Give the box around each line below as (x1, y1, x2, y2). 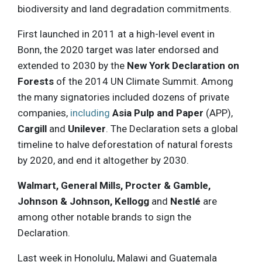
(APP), (204, 106, 233, 119)
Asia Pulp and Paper (112, 106, 204, 119)
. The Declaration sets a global (106, 122, 238, 135)
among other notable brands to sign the (18, 211, 191, 223)
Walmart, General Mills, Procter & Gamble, (18, 179, 211, 191)
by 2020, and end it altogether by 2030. (18, 154, 189, 166)
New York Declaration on (127, 59, 239, 71)
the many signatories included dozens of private (18, 91, 229, 103)
